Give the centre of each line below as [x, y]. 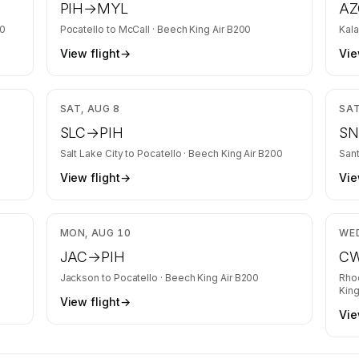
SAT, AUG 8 [90, 109]
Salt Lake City [91, 153]
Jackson [80, 278]
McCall [134, 29]
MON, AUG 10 [95, 233]
